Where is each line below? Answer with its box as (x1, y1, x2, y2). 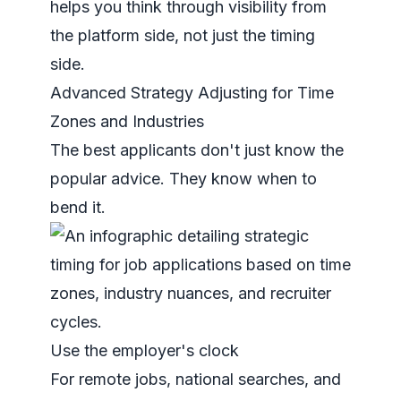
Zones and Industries (50, 112, 204, 131)
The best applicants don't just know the (50, 141, 344, 159)
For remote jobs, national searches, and (50, 370, 341, 388)
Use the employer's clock (50, 341, 239, 360)
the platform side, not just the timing (50, 26, 315, 45)
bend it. (50, 198, 106, 217)
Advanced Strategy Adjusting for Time (50, 83, 334, 102)
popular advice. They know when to (50, 169, 317, 188)
